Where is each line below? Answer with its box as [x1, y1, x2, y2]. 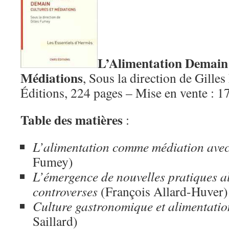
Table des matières [20, 110, 123, 129]
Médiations [20, 68, 83, 87]
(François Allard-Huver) [98, 182, 228, 200]
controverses [33, 182, 98, 200]
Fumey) [33, 153, 73, 170]
